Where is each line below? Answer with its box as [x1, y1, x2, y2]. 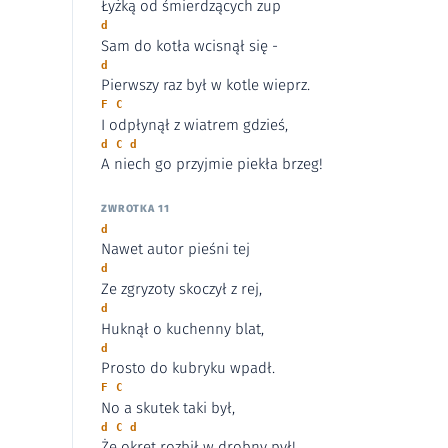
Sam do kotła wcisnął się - [101, 36, 278, 55]
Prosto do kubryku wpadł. [101, 359, 275, 378]
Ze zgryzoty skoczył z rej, [101, 279, 262, 298]
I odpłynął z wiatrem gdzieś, [101, 115, 288, 134]
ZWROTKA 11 [101, 201, 170, 215]
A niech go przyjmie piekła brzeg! [101, 155, 323, 174]
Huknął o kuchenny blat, [101, 319, 264, 338]
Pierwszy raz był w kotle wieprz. [101, 76, 310, 95]
